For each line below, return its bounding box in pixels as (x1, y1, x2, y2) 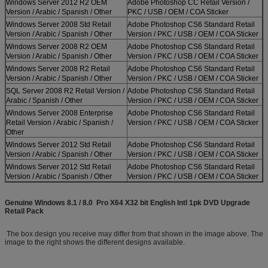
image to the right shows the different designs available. (5, 237, 185, 246)
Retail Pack (5, 206, 44, 215)
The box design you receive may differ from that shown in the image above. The (5, 229, 263, 238)
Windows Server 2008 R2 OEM (6, 42, 107, 51)
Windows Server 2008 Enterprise (6, 108, 113, 117)
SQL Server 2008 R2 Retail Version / (6, 86, 124, 95)
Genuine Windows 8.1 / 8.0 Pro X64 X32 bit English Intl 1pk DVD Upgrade (5, 198, 250, 207)
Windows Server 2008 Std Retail (6, 20, 111, 29)
